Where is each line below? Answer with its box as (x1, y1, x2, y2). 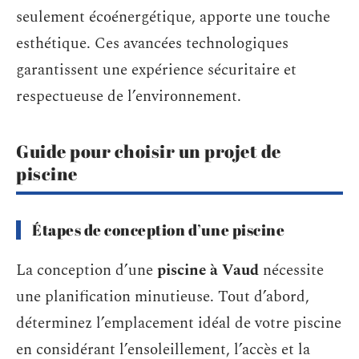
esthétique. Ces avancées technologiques (16, 31, 288, 55)
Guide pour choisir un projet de (16, 139, 281, 163)
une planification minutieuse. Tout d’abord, (16, 285, 309, 309)
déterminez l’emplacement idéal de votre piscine (16, 312, 341, 335)
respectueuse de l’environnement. (16, 84, 241, 108)
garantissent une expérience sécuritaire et (16, 58, 296, 82)
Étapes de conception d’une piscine (32, 219, 284, 240)
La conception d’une (16, 259, 157, 282)
